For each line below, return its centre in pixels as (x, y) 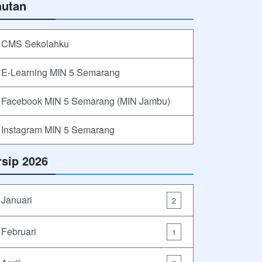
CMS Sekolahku (35, 43)
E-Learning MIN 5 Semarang (61, 72)
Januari (17, 200)
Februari (19, 232)
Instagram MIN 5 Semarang (58, 129)
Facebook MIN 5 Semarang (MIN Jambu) (86, 101)
